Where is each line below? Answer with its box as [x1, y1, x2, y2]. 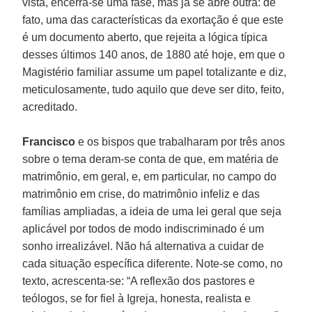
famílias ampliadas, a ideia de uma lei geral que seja [22, 205, 282, 217]
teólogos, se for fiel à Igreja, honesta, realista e [22, 292, 251, 304]
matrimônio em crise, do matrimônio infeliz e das [22, 187, 260, 200]
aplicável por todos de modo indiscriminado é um [22, 222, 265, 235]
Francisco [22, 135, 76, 148]
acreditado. [22, 100, 78, 113]
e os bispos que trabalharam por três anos [75, 135, 286, 148]
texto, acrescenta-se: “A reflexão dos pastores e [22, 274, 256, 287]
